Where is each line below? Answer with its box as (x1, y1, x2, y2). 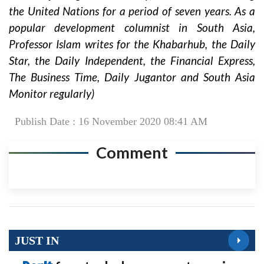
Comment (96, 143, 168, 163)
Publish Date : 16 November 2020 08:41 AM (15, 115, 207, 128)
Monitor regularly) (9, 87, 94, 101)
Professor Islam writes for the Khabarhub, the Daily (9, 37, 255, 51)
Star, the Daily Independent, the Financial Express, (9, 54, 255, 68)
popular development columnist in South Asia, (9, 21, 255, 35)
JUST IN (15, 233, 59, 247)
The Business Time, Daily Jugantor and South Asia (9, 70, 255, 84)
